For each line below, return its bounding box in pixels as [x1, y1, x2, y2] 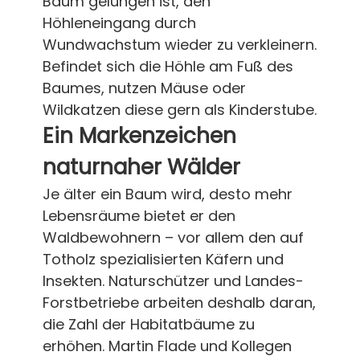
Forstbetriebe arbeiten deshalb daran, [42, 292, 316, 313]
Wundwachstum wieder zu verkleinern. [42, 34, 317, 55]
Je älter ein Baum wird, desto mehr [42, 183, 292, 204]
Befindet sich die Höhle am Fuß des [42, 55, 293, 76]
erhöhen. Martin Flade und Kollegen [42, 335, 292, 356]
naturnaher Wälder [42, 152, 240, 182]
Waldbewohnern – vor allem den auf [42, 227, 304, 247]
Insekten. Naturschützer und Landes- [42, 270, 304, 291]
